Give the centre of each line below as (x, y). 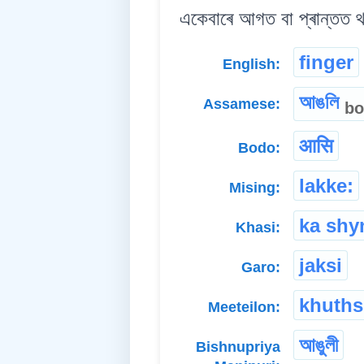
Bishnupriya (238, 347)
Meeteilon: (244, 307)
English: (251, 65)
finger (326, 63)
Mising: (255, 187)
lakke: (326, 185)
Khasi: (258, 227)
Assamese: (242, 104)
